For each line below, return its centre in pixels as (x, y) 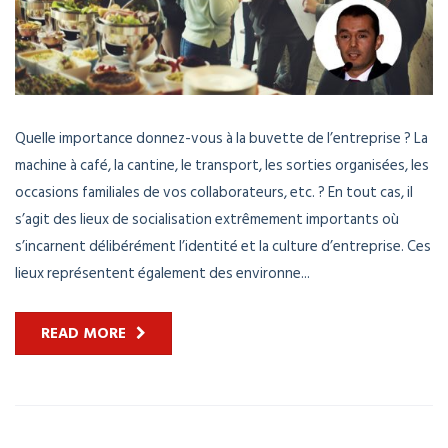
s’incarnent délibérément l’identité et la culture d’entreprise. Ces (223, 247)
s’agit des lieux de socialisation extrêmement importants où (207, 220)
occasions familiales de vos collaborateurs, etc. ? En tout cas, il (214, 193)
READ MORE (83, 334)
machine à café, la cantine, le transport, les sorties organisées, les (222, 166)
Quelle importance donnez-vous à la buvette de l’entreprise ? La (221, 139)
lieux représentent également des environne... (162, 274)
